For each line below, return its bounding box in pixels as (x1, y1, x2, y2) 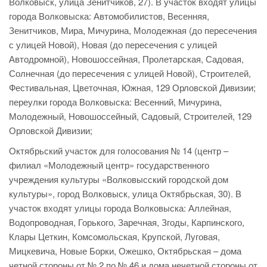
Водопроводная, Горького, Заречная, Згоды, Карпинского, (9, 216, 244, 229)
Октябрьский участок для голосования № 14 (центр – (9, 144, 228, 157)
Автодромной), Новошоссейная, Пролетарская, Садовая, (9, 52, 244, 66)
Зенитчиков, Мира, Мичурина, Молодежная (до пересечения (9, 24, 257, 37)
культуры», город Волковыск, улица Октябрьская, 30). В (9, 187, 241, 200)
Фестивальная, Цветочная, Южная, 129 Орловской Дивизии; (9, 81, 256, 94)
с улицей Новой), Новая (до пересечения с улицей (9, 38, 217, 51)
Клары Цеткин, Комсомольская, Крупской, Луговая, (9, 230, 220, 243)
